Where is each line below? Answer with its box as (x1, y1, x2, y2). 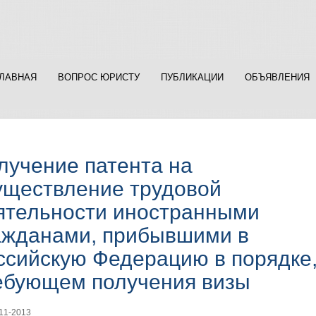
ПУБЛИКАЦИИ (161, 73, 224, 83)
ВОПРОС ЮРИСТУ (58, 73, 140, 83)
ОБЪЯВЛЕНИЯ (245, 73, 310, 83)
